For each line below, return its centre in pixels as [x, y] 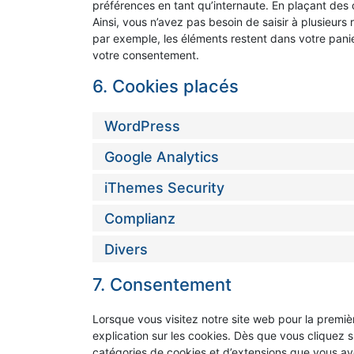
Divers [126, 249]
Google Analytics [162, 156]
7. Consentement [162, 285]
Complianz [140, 218]
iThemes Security [164, 187]
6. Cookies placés [166, 87]
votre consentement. [146, 55]
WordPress [142, 126]
